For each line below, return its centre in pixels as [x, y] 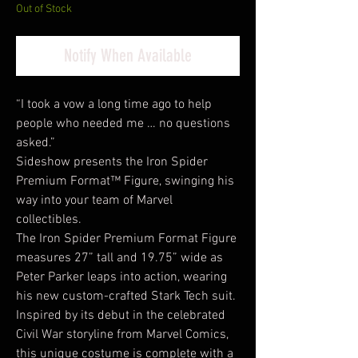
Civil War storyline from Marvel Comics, [122, 335]
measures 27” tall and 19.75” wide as [119, 258]
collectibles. [49, 220]
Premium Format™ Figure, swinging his [125, 181]
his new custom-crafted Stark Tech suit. [126, 296]
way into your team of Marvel [94, 201]
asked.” [36, 143]
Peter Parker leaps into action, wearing [121, 277]
